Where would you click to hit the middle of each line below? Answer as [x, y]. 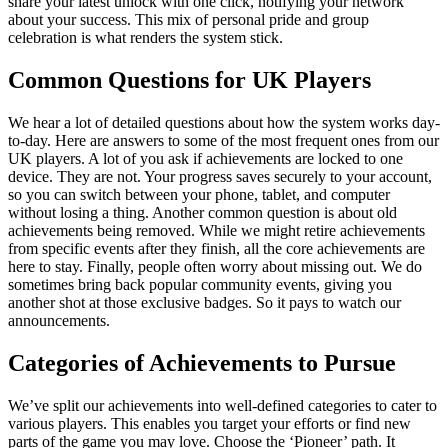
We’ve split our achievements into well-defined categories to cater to [222, 405]
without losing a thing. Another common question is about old [202, 212]
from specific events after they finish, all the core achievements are [216, 248]
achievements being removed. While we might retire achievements [216, 230]
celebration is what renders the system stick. [145, 38]
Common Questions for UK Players [189, 80]
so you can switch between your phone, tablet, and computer [199, 194]
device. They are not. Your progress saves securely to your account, [220, 176]
